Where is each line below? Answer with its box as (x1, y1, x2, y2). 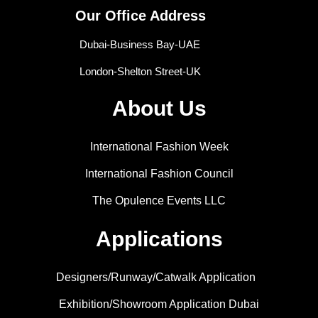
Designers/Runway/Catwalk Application (55, 270, 256, 283)
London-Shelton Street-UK (79, 65, 201, 77)
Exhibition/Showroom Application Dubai (59, 297, 259, 310)
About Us (111, 96, 207, 120)
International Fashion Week (89, 140, 229, 153)
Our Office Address (75, 7, 206, 23)
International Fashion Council (84, 167, 234, 180)
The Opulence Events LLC (92, 194, 226, 207)
